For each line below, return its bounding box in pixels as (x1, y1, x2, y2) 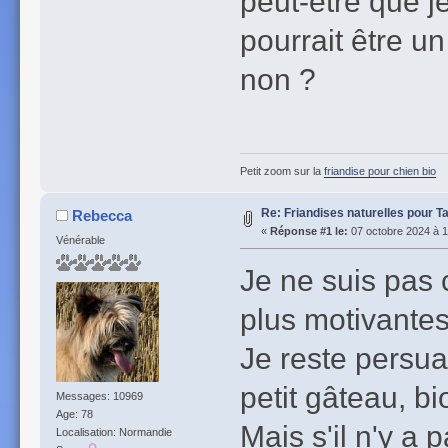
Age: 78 (55, 407, 93, 420)
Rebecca (72, 207, 133, 225)
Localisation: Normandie (55, 425, 172, 438)
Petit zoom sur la (239, 165, 324, 178)
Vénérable (55, 234, 105, 247)
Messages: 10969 (55, 389, 143, 402)
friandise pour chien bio (323, 165, 436, 178)
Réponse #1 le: (269, 225, 348, 238)
